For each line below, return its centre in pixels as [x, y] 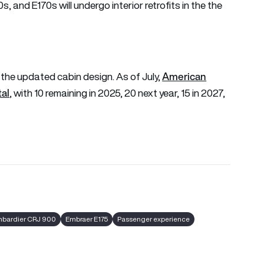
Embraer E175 [87, 219]
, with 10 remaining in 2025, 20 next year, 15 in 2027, [118, 93]
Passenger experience [154, 219]
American [184, 76]
